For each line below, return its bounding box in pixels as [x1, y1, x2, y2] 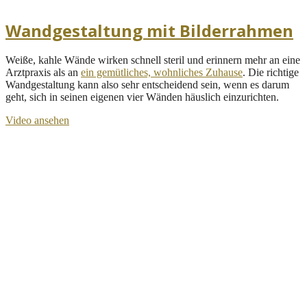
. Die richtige [243, 66, 299, 78]
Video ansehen [5, 114, 69, 126]
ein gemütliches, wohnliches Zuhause [81, 66, 243, 78]
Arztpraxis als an [5, 66, 81, 78]
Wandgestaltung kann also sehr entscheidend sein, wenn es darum [5, 78, 289, 90]
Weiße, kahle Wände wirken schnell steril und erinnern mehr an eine [5, 53, 300, 66]
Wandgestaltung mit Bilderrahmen [5, 19, 293, 42]
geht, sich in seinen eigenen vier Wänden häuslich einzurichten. [5, 90, 279, 103]
